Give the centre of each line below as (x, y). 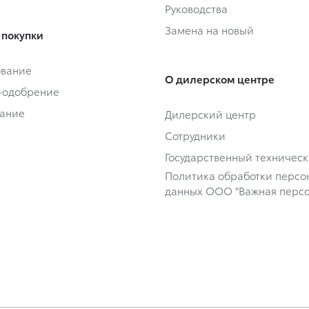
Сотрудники (195, 135)
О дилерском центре (220, 78)
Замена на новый (209, 29)
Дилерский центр (210, 113)
